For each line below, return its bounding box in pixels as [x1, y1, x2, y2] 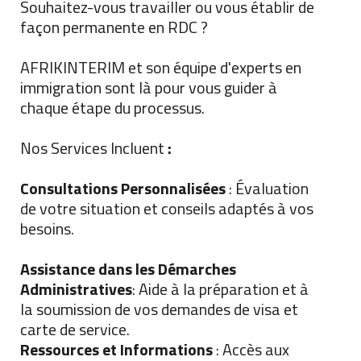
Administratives [20, 276, 132, 302]
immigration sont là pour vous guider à [20, 75, 277, 101]
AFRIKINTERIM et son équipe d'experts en [20, 55, 301, 81]
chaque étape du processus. [20, 95, 205, 121]
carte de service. [20, 317, 130, 342]
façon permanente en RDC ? [20, 15, 208, 40]
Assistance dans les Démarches [20, 256, 236, 282]
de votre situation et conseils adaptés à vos [20, 196, 313, 222]
